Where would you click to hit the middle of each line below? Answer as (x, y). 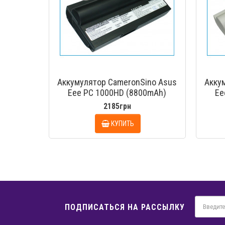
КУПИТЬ (122, 123)
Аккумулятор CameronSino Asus (117, 82)
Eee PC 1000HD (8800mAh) (117, 93)
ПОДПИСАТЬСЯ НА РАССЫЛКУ (125, 207)
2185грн (117, 106)
